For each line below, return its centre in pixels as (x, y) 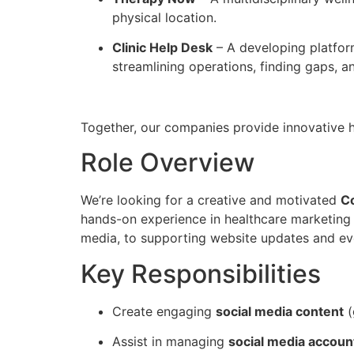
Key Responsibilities (201, 273)
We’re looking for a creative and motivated (211, 200)
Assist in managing (170, 342)
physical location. (164, 17)
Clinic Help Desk (162, 48)
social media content (280, 311)
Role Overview (168, 163)
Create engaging (164, 311)
